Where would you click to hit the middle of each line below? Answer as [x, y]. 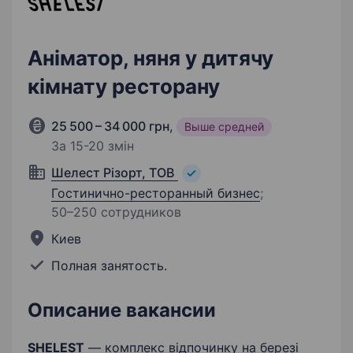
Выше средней [224, 126]
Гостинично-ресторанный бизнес [156, 193]
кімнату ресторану [124, 86]
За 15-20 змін [93, 146]
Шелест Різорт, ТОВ [113, 173]
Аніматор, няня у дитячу [150, 58]
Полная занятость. [109, 266]
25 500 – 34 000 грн [110, 126]
